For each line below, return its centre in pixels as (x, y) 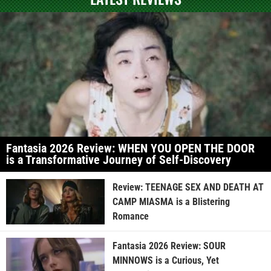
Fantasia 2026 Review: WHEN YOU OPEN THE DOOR (130, 149)
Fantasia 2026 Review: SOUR (169, 246)
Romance (130, 216)
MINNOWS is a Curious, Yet (165, 260)
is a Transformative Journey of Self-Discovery (119, 160)
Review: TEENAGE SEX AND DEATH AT (188, 187)
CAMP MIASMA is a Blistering (171, 201)
